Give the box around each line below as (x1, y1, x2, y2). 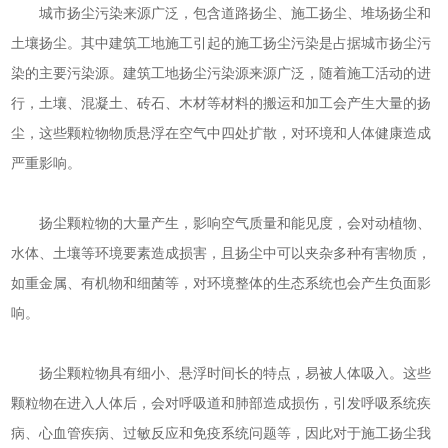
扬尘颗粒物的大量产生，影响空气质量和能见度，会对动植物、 (11, 215, 432, 231)
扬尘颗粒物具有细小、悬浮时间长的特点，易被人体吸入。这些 (11, 365, 432, 381)
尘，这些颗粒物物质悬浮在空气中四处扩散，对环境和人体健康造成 (11, 125, 432, 141)
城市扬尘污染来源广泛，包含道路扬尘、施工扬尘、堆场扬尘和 (11, 5, 432, 21)
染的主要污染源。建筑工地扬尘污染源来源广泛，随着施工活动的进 (11, 65, 432, 81)
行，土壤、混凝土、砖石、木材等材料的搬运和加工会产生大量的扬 (11, 95, 432, 111)
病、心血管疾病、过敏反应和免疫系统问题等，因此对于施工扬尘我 (11, 425, 432, 441)
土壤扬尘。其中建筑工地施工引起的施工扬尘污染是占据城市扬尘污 (11, 35, 432, 51)
